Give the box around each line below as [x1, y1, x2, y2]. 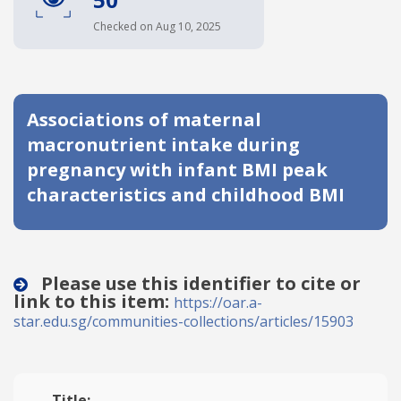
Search [108, 187, 157, 207]
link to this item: [13, 289, 174, 313]
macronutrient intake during [27, 132, 300, 157]
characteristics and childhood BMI [27, 183, 345, 207]
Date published [27, 16, 124, 33]
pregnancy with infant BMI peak [27, 158, 328, 182]
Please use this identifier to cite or [37, 271, 361, 295]
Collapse [169, 243, 232, 262]
